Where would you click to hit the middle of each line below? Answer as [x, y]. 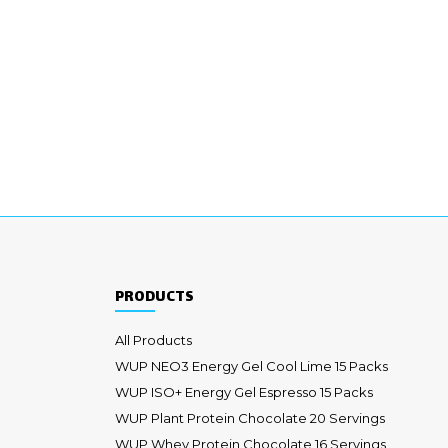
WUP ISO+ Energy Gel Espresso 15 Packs [244, 391]
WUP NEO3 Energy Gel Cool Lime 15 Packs [251, 365]
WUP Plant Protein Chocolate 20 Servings [250, 417]
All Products [153, 339]
